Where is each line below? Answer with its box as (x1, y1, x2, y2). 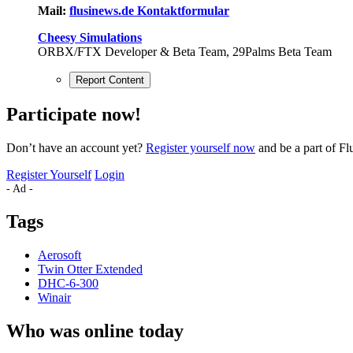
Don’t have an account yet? (6, 141, 146, 155)
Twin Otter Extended (38, 262, 143, 276)
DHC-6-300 (38, 276, 98, 290)
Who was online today (6, 320, 184, 341)
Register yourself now (146, 141, 255, 155)
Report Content (76, 74, 144, 87)
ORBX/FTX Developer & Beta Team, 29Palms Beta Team (38, 45, 332, 59)
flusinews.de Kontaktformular (69, 4, 229, 18)
